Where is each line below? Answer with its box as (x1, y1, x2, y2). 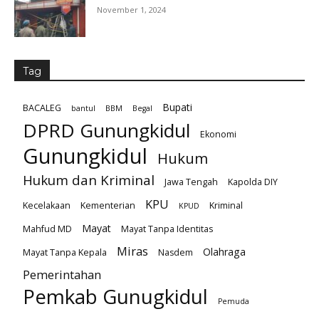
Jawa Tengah (164, 176, 218, 189)
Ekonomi (200, 128, 236, 141)
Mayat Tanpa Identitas (121, 223, 213, 236)
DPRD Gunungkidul (23, 117, 190, 144)
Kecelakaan (23, 199, 70, 212)
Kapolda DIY (228, 176, 278, 189)
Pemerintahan (23, 266, 101, 283)
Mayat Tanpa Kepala (23, 246, 107, 259)
